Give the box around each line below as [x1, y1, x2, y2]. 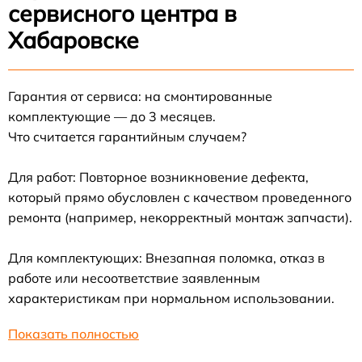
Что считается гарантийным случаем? [8, 128, 246, 145]
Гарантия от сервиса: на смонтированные [8, 88, 272, 104]
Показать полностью [8, 326, 139, 342]
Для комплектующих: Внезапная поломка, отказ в [8, 250, 325, 266]
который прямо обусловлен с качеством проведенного [8, 189, 351, 205]
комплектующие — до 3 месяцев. [8, 108, 216, 124]
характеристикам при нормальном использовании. [8, 290, 335, 306]
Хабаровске [8, 26, 139, 54]
